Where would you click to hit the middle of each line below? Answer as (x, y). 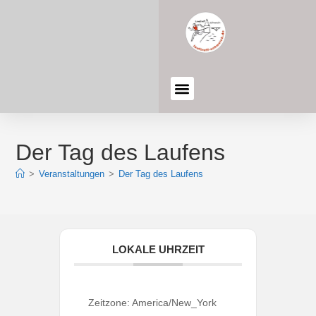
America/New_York (174, 303)
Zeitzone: (110, 303)
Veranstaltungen (72, 174)
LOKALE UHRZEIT (158, 249)
